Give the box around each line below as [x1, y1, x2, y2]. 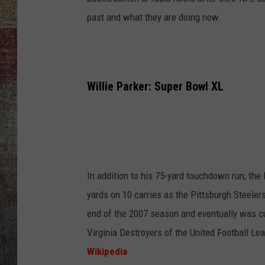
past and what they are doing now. [87, 11, 221, 24]
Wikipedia [87, 245, 127, 257]
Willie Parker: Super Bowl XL [87, 79, 224, 93]
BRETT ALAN [214, 19, 258, 28]
